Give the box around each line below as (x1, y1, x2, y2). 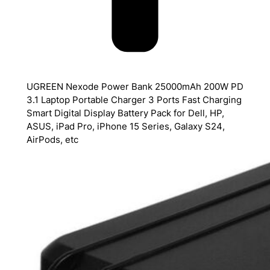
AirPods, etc (26, 134, 78, 145)
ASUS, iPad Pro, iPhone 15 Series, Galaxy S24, (26, 121, 225, 132)
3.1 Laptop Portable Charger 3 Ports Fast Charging (26, 94, 242, 105)
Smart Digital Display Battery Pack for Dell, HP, (26, 107, 224, 119)
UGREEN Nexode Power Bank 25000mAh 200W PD (26, 81, 243, 92)
